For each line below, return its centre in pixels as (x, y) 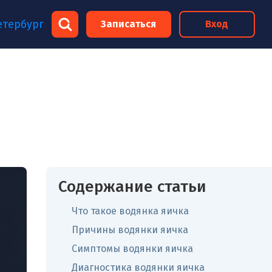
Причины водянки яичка (130, 230)
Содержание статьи (132, 187)
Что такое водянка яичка (130, 211)
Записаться (129, 24)
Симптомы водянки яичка (132, 249)
